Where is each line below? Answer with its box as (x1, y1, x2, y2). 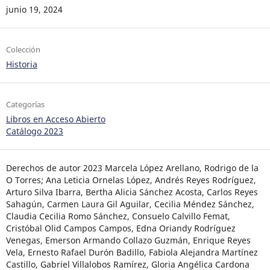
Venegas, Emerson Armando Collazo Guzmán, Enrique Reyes (5, 234, 251, 246)
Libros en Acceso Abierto (5, 113, 105, 125)
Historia (5, 58, 37, 71)
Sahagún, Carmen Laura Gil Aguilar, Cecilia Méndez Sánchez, (5, 198, 254, 210)
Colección (5, 44, 40, 55)
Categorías (5, 99, 45, 110)
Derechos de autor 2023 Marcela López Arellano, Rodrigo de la (5, 162, 259, 174)
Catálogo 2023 (5, 125, 63, 137)
